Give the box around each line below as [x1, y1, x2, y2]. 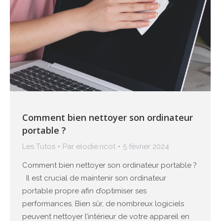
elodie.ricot [76, 142, 115, 151]
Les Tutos [22, 142, 55, 151]
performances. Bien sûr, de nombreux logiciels [22, 199, 184, 209]
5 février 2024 [123, 142, 169, 151]
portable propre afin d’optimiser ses [22, 186, 147, 196]
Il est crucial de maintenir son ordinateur [22, 174, 166, 183]
